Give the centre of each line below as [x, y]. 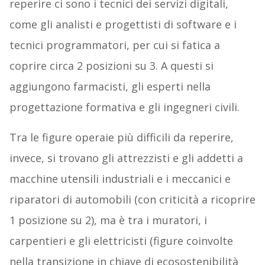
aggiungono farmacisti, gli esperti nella [110, 87]
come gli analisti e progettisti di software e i [123, 25]
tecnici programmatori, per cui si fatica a [114, 45]
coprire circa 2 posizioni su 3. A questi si [111, 66]
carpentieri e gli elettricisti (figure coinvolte [121, 241]
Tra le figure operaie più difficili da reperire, [121, 138]
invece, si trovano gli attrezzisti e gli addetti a [126, 158]
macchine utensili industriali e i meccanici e [120, 179]
